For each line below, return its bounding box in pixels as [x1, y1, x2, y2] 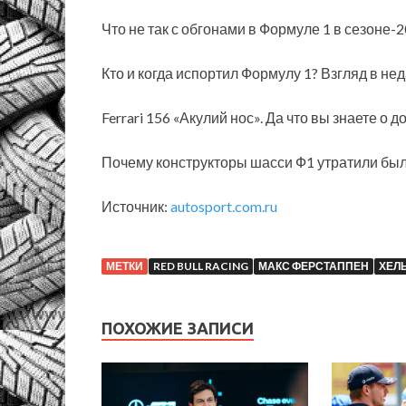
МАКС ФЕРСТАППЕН [258, 258, 369, 273]
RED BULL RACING [153, 258, 248, 273]
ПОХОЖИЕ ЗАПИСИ [101, 318, 254, 337]
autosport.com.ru [170, 197, 277, 215]
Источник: [101, 197, 170, 215]
